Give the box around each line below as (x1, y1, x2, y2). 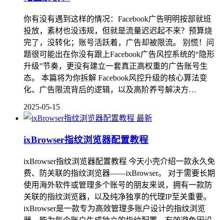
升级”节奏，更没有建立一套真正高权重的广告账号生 (24, 61, 208, 70)
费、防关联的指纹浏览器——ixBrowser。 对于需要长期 (24, 169, 215, 178)
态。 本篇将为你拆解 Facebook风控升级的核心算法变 (24, 73, 207, 82)
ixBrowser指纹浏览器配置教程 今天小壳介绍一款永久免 (24, 157, 215, 166)
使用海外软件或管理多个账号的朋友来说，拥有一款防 (24, 181, 212, 190)
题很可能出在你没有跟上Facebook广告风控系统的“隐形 (24, 50, 215, 58)
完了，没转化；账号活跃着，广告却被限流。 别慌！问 (24, 38, 214, 47)
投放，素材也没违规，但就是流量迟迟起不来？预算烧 (24, 26, 212, 35)
